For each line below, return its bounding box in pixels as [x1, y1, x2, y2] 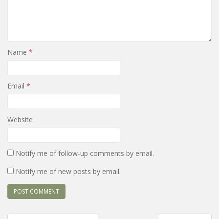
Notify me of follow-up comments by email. [16, 148, 154, 158]
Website [7, 114, 33, 124]
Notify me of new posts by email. [16, 166, 121, 176]
